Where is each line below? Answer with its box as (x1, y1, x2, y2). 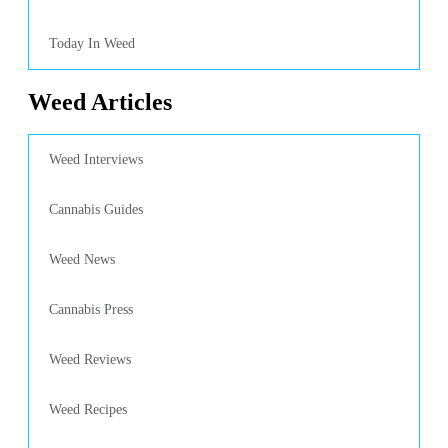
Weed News (49, 252, 115, 267)
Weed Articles (28, 89, 172, 115)
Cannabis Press (49, 302, 133, 317)
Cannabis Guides (49, 202, 143, 217)
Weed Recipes (49, 402, 127, 417)
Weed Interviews (49, 152, 143, 167)
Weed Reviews (49, 352, 131, 367)
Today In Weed (49, 36, 135, 51)
